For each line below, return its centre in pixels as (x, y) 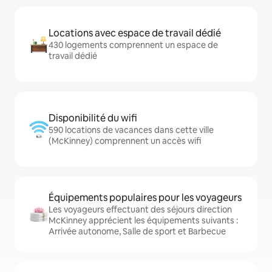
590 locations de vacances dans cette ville (131, 130)
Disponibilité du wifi (93, 118)
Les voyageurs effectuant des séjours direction (140, 210)
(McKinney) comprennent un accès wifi (125, 141)
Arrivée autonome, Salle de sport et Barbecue (137, 232)
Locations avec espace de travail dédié (135, 33)
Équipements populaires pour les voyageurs (145, 198)
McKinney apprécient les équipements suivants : (143, 221)
